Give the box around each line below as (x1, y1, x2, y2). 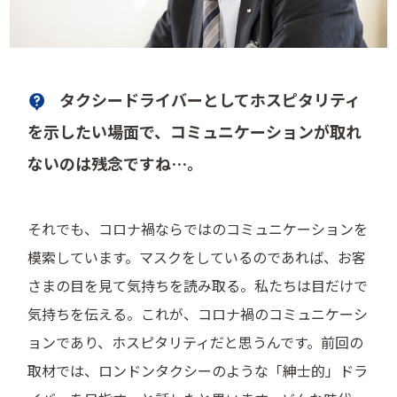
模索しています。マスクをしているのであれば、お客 (27, 245, 367, 268)
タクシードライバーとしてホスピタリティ (59, 87, 362, 111)
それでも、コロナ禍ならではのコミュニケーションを (27, 217, 369, 239)
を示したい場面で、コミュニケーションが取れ (27, 119, 362, 143)
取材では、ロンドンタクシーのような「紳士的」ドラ (27, 359, 369, 381)
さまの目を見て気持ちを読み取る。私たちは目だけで (27, 274, 369, 296)
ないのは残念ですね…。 (27, 151, 204, 175)
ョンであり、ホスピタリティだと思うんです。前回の (27, 331, 364, 353)
